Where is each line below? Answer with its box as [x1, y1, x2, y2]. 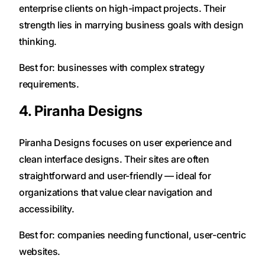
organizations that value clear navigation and [19, 186, 212, 198]
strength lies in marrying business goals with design [19, 18, 244, 31]
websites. [19, 245, 61, 257]
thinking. [19, 35, 57, 47]
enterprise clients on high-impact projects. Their [19, 2, 226, 14]
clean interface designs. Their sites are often [19, 153, 209, 165]
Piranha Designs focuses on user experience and [19, 136, 232, 148]
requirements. [19, 77, 79, 90]
